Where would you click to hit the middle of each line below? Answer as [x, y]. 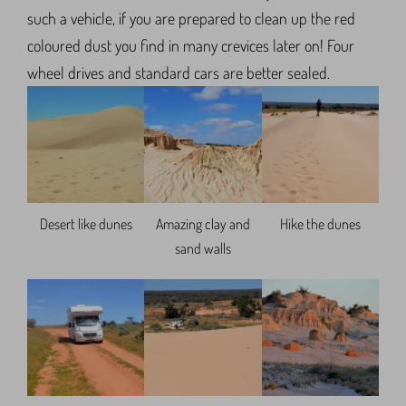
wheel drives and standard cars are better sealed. [179, 72]
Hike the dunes [320, 224]
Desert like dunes [86, 224]
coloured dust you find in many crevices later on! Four [191, 45]
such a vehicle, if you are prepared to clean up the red [191, 18]
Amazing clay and [203, 224]
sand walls [203, 249]
